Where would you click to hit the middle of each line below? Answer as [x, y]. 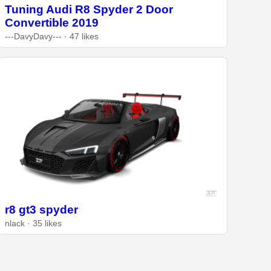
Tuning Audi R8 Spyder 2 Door [89, 10]
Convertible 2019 [52, 23]
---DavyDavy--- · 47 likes [52, 37]
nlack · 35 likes [34, 224]
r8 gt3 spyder [42, 210]
